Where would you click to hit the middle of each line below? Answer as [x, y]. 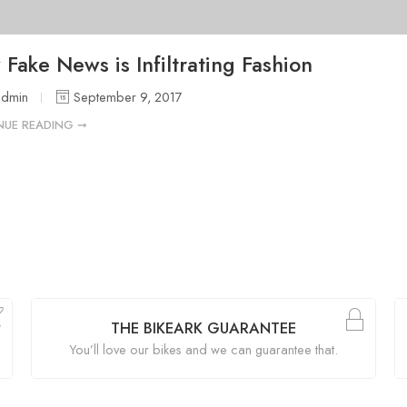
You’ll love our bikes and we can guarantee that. [203, 349]
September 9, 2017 [126, 96]
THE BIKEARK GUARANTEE [203, 328]
